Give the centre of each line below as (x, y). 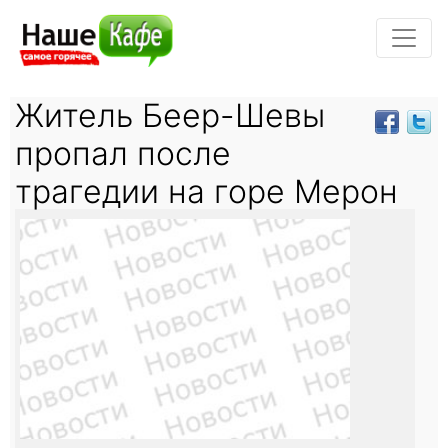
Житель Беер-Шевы (170, 115)
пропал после (123, 153)
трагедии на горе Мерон (206, 191)
